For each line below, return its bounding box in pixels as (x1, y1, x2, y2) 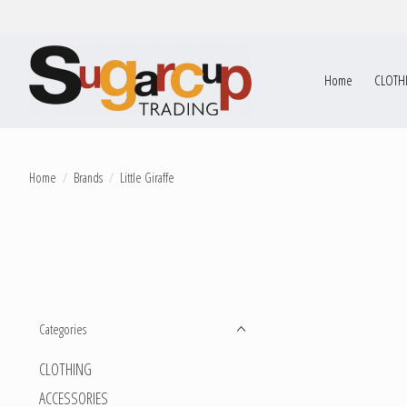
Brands (73, 167, 103, 186)
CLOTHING (39, 358, 92, 380)
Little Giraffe (119, 167, 174, 186)
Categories (39, 320, 86, 338)
